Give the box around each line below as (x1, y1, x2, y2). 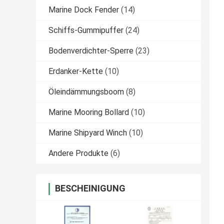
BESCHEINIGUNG (55, 183, 125, 194)
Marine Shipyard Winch (48, 128, 127, 138)
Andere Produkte (48, 148, 108, 158)
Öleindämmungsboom (48, 87, 124, 97)
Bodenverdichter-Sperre (48, 46, 133, 56)
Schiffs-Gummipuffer (48, 25, 123, 35)
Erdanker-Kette (48, 66, 103, 76)
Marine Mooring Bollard (48, 107, 129, 117)
